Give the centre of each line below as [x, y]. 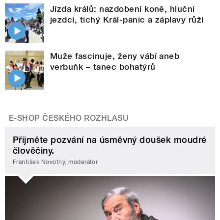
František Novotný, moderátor [55, 162]
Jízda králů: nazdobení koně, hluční [123, 9]
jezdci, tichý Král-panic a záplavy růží [127, 19]
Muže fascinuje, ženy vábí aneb [115, 56]
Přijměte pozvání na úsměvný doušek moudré [110, 139]
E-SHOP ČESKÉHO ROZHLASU [69, 118]
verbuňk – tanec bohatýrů [103, 67]
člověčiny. [34, 150]
